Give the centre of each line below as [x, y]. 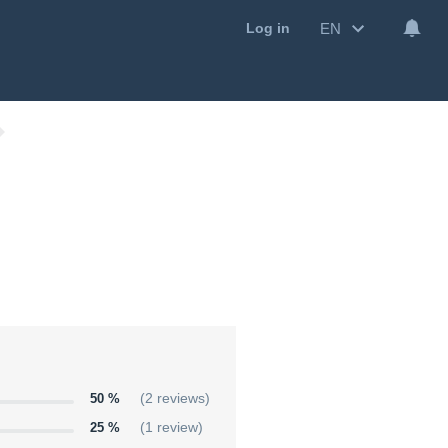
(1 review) [171, 428]
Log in [268, 28]
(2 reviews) [175, 399]
